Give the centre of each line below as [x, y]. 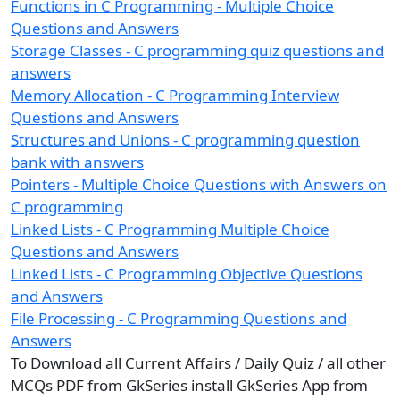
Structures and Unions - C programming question [185, 140]
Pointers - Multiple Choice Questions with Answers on [199, 184]
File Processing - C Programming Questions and [179, 318]
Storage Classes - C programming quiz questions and [197, 50]
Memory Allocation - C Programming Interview [175, 95]
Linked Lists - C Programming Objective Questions [187, 274]
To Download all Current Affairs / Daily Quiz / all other [198, 363]
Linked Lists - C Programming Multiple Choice [170, 229]
